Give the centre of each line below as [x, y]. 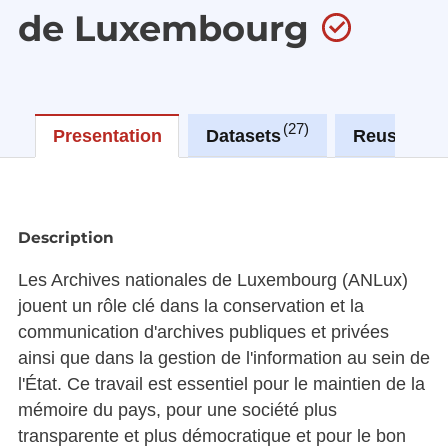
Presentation [107, 135]
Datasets [243, 135]
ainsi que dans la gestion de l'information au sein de [223, 357]
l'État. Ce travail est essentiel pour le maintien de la [221, 383]
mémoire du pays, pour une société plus [177, 409]
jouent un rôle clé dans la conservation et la [190, 305]
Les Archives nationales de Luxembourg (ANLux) [212, 279]
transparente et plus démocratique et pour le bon [211, 435]
